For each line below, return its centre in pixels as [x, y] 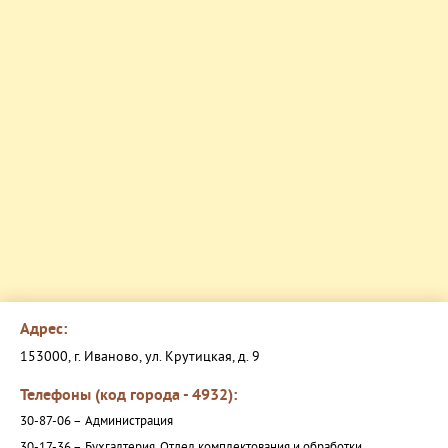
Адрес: [43, 330]
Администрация [129, 422]
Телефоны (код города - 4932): [128, 396]
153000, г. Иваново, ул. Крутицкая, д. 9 [140, 358]
